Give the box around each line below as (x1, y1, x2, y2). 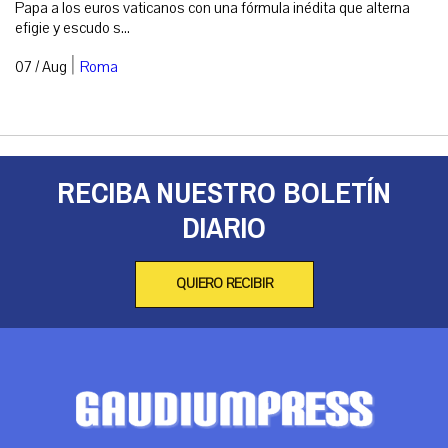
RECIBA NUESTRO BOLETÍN (57, 165, 391, 220)
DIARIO (182, 200, 266, 255)
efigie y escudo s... (15, 17, 130, 38)
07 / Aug (15, 56, 67, 77)
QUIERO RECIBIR (175, 274, 273, 293)
